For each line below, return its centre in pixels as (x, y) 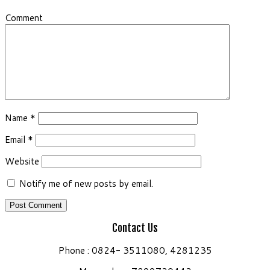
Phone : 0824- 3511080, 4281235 (135, 250)
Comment (24, 17)
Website (22, 161)
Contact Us (135, 228)
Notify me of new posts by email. (86, 183)
